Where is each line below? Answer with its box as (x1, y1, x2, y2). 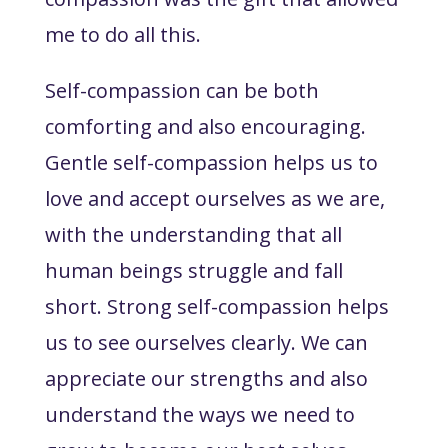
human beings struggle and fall (44, 256, 343, 284)
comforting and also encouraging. (44, 112, 366, 140)
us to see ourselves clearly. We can (44, 328, 368, 356)
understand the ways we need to (44, 400, 355, 428)
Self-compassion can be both (44, 76, 319, 104)
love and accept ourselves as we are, (44, 184, 385, 212)
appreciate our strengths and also (44, 364, 368, 392)
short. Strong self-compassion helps (44, 292, 389, 320)
